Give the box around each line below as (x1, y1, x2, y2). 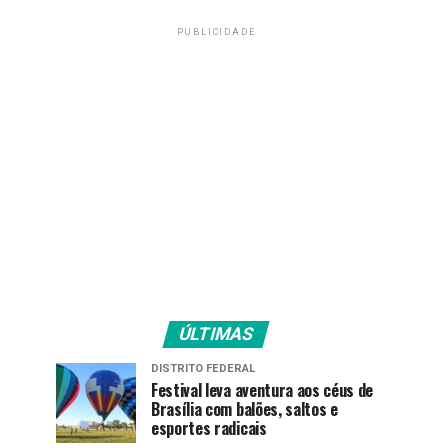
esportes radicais (151, 416, 267, 440)
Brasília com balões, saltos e (151, 397, 338, 421)
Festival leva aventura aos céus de (151, 378, 374, 402)
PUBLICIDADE (176, 27, 256, 37)
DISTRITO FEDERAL (151, 362, 255, 375)
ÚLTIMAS (176, 324, 256, 344)
